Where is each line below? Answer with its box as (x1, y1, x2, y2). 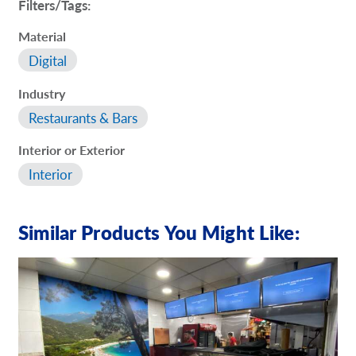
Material (18, 26, 67, 45)
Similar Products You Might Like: (18, 218, 300, 246)
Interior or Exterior (18, 141, 126, 160)
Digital (29, 50, 68, 70)
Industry (18, 83, 66, 103)
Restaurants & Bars (29, 107, 138, 127)
